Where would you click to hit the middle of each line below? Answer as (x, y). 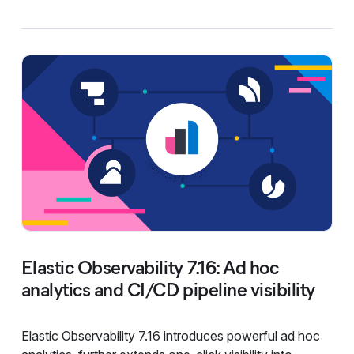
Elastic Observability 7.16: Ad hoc (150, 267)
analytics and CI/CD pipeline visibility (168, 289)
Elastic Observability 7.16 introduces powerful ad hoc (170, 335)
